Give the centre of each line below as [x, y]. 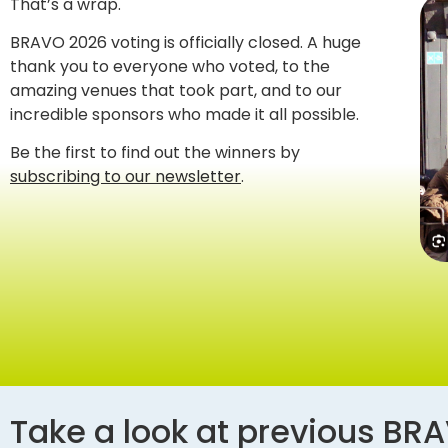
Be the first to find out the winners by [155, 153]
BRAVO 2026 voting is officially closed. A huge [185, 42]
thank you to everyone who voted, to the [170, 66]
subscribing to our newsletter [125, 177]
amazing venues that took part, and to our [176, 90]
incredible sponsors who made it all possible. [184, 114]
